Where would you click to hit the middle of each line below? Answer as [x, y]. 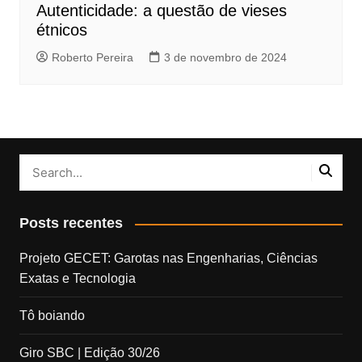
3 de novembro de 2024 [225, 58]
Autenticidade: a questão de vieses [161, 11]
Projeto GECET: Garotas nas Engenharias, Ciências [168, 259]
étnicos [61, 30]
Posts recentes [71, 223]
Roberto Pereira [92, 58]
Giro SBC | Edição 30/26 [89, 353]
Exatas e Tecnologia [77, 279]
